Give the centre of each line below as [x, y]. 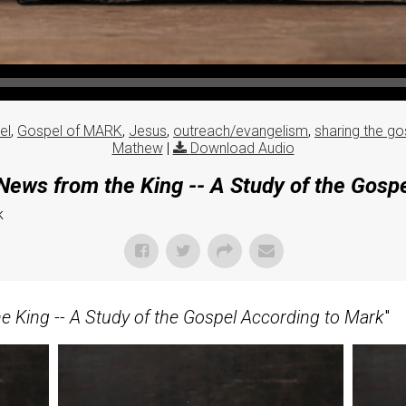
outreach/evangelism [241, 130]
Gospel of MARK [70, 130]
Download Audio [242, 148]
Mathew [137, 148]
